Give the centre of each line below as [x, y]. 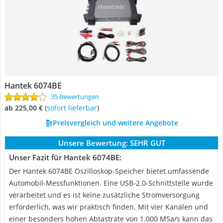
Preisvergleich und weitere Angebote [115, 123]
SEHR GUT [147, 143]
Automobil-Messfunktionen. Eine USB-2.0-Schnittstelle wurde [111, 183]
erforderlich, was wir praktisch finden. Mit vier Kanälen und [109, 207]
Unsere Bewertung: [93, 143]
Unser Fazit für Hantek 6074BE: [65, 157]
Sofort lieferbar [74, 108]
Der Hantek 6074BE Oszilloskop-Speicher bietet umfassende [109, 171]
